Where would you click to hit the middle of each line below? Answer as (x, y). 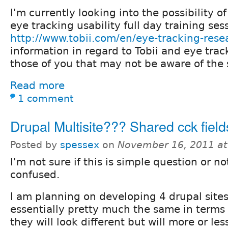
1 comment (46, 98)
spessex (80, 145)
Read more (37, 85)
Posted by (35, 145)
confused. (35, 174)
